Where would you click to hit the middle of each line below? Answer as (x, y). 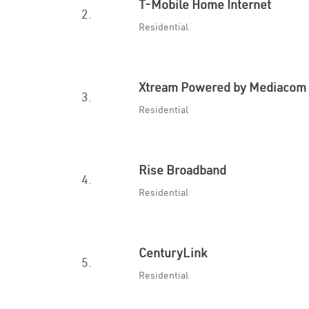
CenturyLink (173, 253)
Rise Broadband (182, 170)
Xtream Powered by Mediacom (222, 87)
